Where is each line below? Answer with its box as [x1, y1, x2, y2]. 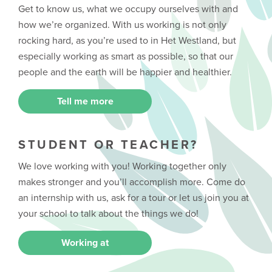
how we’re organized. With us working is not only [18, 19, 226, 31]
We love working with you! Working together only [18, 160, 226, 172]
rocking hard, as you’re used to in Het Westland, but [18, 35, 236, 47]
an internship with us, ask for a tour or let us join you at [18, 192, 249, 204]
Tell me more [56, 95, 114, 107]
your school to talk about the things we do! [18, 208, 199, 220]
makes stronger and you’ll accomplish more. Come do [18, 176, 245, 188]
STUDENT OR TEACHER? [18, 138, 199, 152]
